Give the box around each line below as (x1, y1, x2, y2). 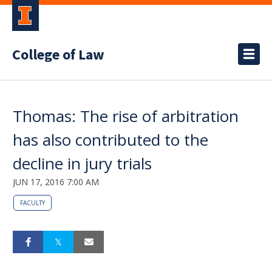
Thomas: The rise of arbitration (13, 105, 239, 127)
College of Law (12, 44, 104, 66)
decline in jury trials (13, 152, 152, 174)
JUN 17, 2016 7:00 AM (13, 176, 99, 188)
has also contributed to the (13, 129, 208, 151)
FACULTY (20, 199, 45, 207)
